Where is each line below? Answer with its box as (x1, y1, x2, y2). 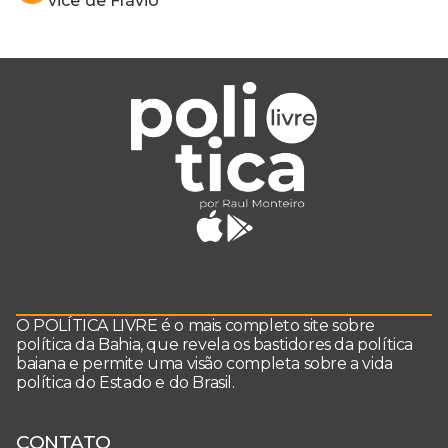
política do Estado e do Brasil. (16, 373, 235, 393)
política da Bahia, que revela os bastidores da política (16, 335, 414, 355)
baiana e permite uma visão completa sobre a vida (16, 354, 393, 374)
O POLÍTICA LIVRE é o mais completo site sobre (16, 316, 376, 336)
